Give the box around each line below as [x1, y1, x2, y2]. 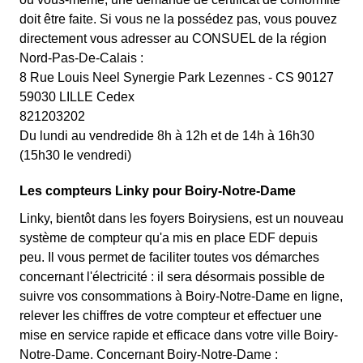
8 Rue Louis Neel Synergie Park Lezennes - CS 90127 [19, 70, 334, 84]
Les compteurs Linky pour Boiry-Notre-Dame [19, 184, 296, 198]
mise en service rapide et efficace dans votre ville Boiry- [19, 328, 338, 342]
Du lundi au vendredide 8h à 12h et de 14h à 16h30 [19, 129, 314, 143]
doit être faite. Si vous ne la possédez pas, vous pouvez [19, 12, 337, 26]
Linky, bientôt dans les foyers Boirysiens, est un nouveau [19, 211, 344, 225]
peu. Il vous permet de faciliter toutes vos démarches [19, 250, 319, 264]
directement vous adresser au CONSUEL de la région [19, 32, 327, 45]
